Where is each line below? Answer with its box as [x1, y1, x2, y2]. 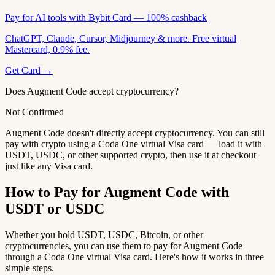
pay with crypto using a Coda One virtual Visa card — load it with [5, 138, 262, 149]
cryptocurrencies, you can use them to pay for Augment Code [5, 240, 242, 251]
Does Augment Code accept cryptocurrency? [5, 85, 179, 96]
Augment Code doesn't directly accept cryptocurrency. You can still [5, 127, 265, 138]
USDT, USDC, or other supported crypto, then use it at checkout [5, 149, 256, 160]
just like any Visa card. [5, 160, 93, 171]
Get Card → [5, 64, 53, 76]
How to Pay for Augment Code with [5, 184, 229, 200]
